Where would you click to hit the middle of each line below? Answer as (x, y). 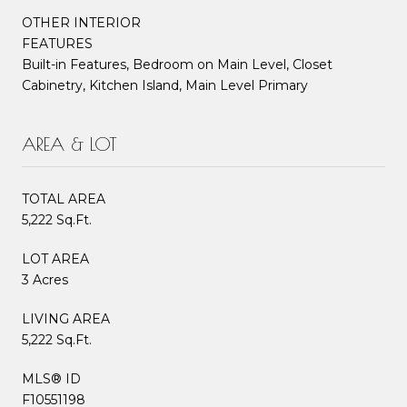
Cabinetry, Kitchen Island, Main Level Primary (165, 85)
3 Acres (45, 279)
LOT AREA (55, 258)
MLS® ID (51, 378)
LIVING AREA (66, 318)
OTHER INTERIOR (81, 22)
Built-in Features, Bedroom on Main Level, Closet (177, 64)
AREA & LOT (69, 144)
